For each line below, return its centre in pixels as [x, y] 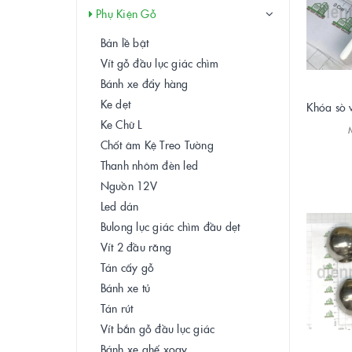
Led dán [120, 205]
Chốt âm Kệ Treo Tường [158, 144]
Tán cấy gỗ [128, 267]
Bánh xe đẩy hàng [145, 83]
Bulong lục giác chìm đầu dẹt [170, 226]
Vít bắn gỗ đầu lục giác [158, 328]
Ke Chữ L [121, 124]
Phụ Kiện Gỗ [125, 13]
